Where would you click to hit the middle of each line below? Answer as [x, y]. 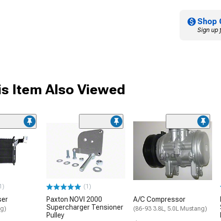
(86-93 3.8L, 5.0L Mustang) [170, 209]
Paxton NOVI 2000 [74, 200]
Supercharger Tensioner [85, 207]
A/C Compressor [159, 200]
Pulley [55, 215]
